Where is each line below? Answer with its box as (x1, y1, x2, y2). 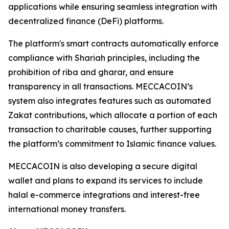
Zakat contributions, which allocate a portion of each (8, 110, 217, 121)
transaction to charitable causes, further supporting (8, 124, 212, 135)
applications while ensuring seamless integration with (8, 2, 217, 12)
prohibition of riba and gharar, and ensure (8, 67, 174, 78)
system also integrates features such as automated (8, 96, 211, 106)
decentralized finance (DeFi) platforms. (8, 16, 164, 27)
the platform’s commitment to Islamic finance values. (8, 139, 216, 149)
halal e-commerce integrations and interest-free (8, 190, 200, 200)
